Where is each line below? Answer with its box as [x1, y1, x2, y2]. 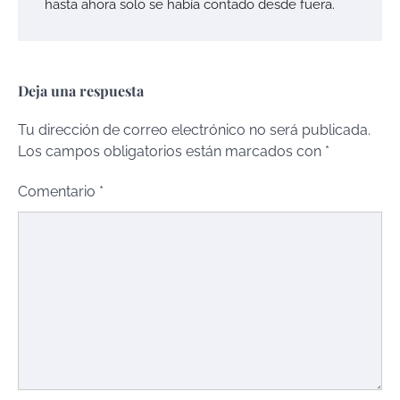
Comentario [18, 183, 99, 201]
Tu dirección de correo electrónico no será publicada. [18, 121, 371, 139]
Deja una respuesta [18, 81, 144, 101]
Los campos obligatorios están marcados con [18, 143, 325, 161]
